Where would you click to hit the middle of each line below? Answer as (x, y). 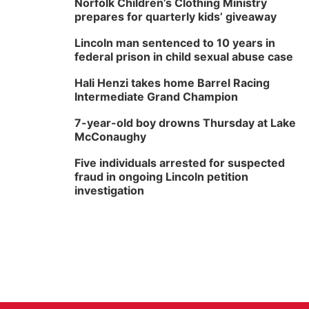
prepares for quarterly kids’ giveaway (176, 17)
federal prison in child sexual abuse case (184, 57)
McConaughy (110, 137)
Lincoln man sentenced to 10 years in (175, 43)
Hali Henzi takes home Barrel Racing (172, 83)
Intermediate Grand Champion (156, 97)
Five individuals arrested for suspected (180, 163)
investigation (109, 190)
